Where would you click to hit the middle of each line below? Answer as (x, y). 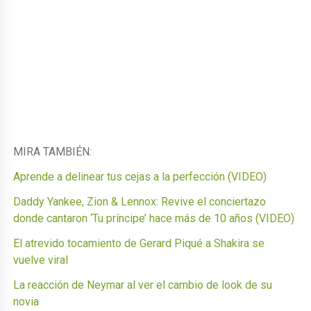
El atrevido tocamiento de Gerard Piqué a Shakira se (139, 243)
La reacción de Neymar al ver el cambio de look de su (143, 285)
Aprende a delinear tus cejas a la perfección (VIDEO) (140, 176)
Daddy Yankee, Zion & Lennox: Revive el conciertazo (140, 201)
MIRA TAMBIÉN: (54, 151)
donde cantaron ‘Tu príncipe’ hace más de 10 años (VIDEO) (154, 218)
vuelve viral (41, 260)
